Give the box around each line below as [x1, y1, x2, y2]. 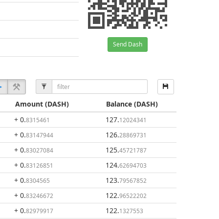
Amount [15, 99, 43, 109]
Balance [106, 99, 132, 109]
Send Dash [113, 40, 142, 48]
